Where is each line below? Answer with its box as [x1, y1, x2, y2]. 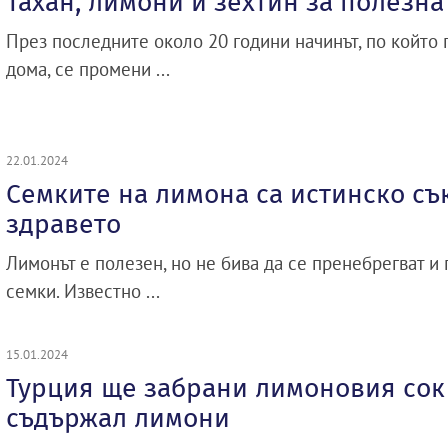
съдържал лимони [6, 402, 230, 434]
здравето [6, 208, 121, 240]
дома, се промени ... [6, 57, 170, 81]
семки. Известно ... [6, 279, 160, 303]
